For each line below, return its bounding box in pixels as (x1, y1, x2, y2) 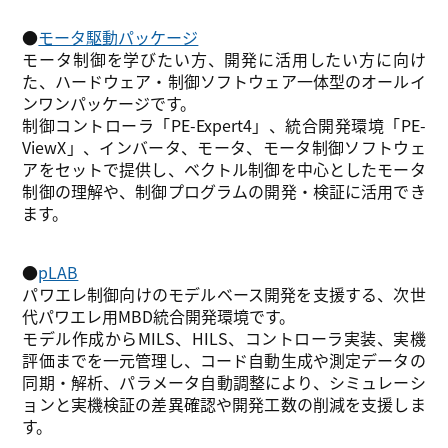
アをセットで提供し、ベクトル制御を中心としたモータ (22, 157, 426, 182)
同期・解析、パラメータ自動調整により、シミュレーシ (22, 369, 426, 394)
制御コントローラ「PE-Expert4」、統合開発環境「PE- (22, 113, 426, 138)
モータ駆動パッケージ (38, 25, 199, 50)
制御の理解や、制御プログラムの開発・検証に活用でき (22, 179, 426, 204)
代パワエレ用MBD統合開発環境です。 (22, 303, 296, 328)
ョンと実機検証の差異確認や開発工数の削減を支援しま (22, 391, 426, 416)
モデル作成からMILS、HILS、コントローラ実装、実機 (22, 325, 426, 350)
